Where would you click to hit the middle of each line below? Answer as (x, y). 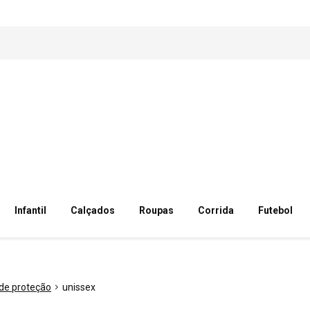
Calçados (92, 210)
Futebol (276, 210)
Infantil (30, 210)
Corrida (216, 210)
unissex (79, 287)
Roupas (156, 210)
